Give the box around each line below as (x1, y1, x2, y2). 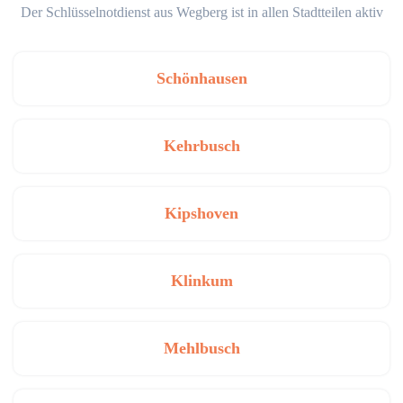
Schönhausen (156, 69, 247, 87)
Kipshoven (165, 204, 238, 222)
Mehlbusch (163, 339, 240, 357)
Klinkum (170, 272, 233, 290)
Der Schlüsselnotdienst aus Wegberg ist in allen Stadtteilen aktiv (20, 4, 383, 20)
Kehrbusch (163, 137, 240, 155)
